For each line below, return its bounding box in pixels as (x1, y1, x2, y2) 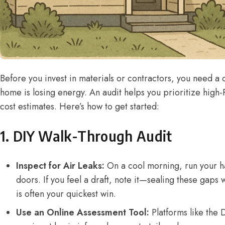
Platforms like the (149, 205, 220, 219)
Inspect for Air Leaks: (16, 159, 104, 172)
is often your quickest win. (16, 187, 116, 200)
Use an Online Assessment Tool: (16, 205, 149, 219)
